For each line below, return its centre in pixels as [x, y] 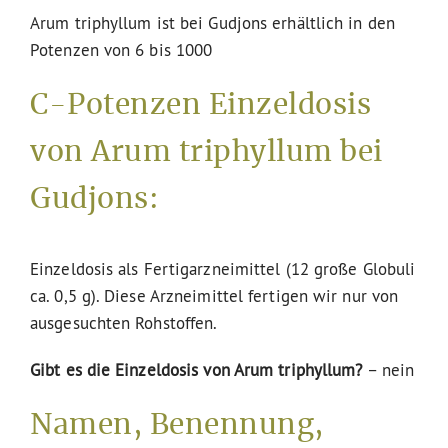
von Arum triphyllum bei [206, 152]
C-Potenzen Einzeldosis [200, 105]
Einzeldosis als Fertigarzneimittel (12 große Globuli [223, 268]
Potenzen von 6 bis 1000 [121, 49]
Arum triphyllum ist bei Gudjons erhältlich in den [212, 22]
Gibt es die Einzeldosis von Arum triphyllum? [196, 369]
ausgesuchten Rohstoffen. [124, 322]
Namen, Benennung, [177, 425]
